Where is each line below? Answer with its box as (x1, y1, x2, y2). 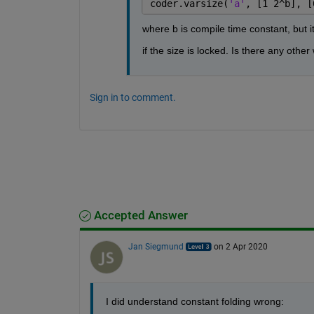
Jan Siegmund (128, 241, 184, 252)
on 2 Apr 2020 (213, 241, 268, 252)
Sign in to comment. (89, 91, 176, 103)
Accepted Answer (90, 208, 188, 222)
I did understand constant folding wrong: (105, 295, 284, 307)
